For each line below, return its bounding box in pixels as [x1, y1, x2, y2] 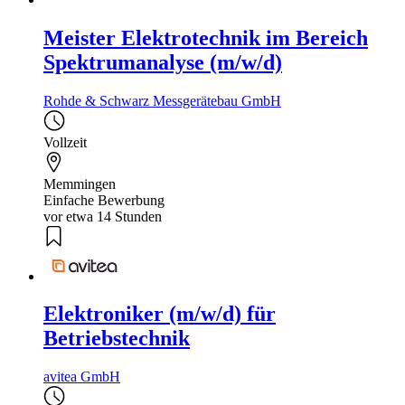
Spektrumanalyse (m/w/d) [43, 51, 282, 75]
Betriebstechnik [43, 326, 190, 351]
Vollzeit [43, 135, 87, 151]
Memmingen [43, 176, 116, 193]
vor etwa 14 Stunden [43, 209, 162, 225]
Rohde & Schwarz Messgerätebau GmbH [43, 93, 281, 109]
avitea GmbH [43, 369, 120, 385]
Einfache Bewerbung [43, 193, 165, 209]
